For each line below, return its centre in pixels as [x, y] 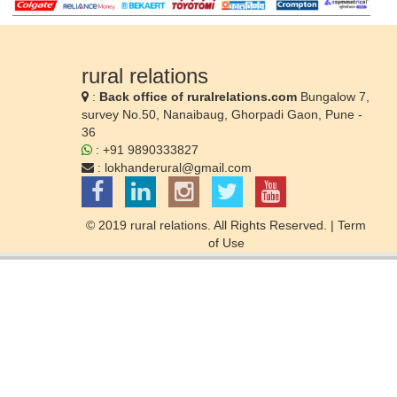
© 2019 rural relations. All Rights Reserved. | [212, 226]
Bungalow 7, [333, 97]
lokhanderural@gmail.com [178, 168]
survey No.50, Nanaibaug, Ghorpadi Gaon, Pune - [222, 115]
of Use [226, 243]
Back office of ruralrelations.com [198, 97]
